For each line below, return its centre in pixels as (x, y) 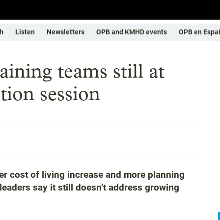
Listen (25, 32)
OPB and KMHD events (132, 32)
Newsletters (66, 32)
